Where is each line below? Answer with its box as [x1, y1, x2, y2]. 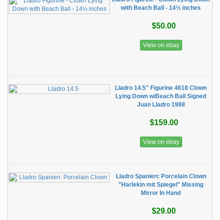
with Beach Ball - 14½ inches [121, 4, 201, 11]
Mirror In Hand [141, 190, 181, 196]
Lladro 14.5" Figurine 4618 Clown [115, 84, 207, 91]
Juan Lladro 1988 [137, 101, 185, 108]
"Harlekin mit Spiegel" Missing [118, 181, 203, 188]
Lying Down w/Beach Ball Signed [115, 93, 206, 100]
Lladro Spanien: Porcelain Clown [115, 173, 206, 180]
